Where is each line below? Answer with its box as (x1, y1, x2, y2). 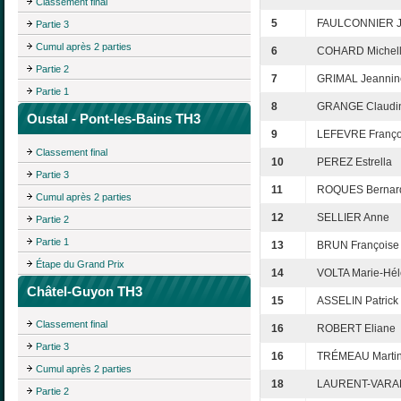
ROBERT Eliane (317, 322, 396, 336)
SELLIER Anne (317, 211, 389, 225)
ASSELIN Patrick (317, 294, 398, 308)
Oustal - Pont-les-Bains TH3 (27, 110, 200, 126)
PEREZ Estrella (317, 156, 392, 169)
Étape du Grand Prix (36, 258, 124, 269)
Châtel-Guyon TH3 (27, 283, 142, 299)
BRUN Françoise (317, 239, 399, 252)
